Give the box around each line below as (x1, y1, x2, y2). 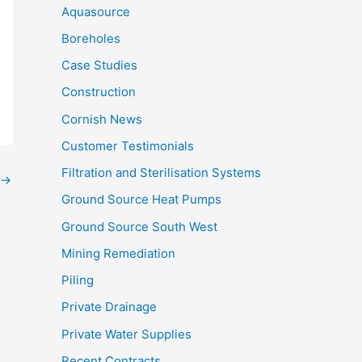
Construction (61, 84, 136, 100)
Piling (61, 272, 94, 288)
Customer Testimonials (61, 137, 194, 154)
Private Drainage (61, 299, 157, 315)
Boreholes (61, 30, 120, 46)
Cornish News (61, 111, 142, 127)
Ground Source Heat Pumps (61, 192, 221, 208)
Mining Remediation (61, 245, 175, 261)
